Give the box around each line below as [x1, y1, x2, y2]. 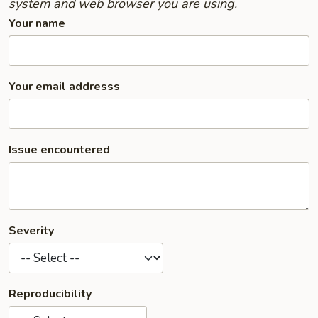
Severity [9, 223, 54, 238]
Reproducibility [9, 286, 92, 302]
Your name [9, 16, 65, 31]
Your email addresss [9, 79, 120, 94]
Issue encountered [9, 142, 110, 158]
